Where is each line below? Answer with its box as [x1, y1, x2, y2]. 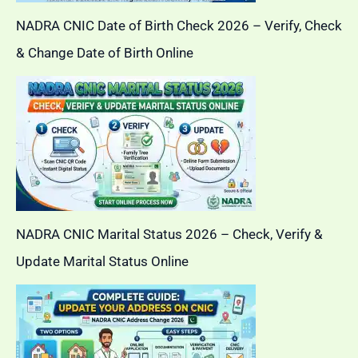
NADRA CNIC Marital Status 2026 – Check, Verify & [16, 225, 323, 242]
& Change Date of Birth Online [16, 44, 193, 61]
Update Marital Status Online [16, 253, 189, 269]
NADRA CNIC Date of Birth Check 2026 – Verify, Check [16, 17, 342, 34]
